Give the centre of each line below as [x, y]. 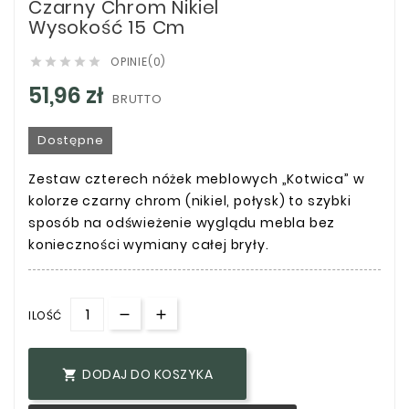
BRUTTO [137, 99]
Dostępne [71, 140]
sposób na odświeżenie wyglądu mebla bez [182, 222]
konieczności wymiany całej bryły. [149, 244]
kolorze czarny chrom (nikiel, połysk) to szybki [190, 200]
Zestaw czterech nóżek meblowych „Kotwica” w [197, 178]
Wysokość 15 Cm [107, 27]
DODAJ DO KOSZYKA [147, 375]
